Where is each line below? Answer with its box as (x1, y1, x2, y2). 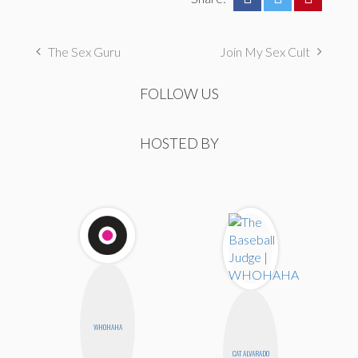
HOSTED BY (139, 134, 219, 153)
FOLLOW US (139, 85, 219, 103)
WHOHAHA (93, 321, 122, 333)
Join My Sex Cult (220, 44, 310, 60)
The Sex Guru (48, 44, 121, 60)
